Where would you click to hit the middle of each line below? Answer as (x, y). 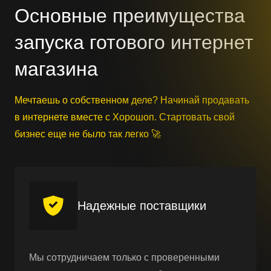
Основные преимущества (130, 15)
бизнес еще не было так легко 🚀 (88, 134)
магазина (56, 69)
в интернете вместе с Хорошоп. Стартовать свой (125, 117)
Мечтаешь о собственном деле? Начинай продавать (132, 100)
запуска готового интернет (134, 42)
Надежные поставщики (142, 205)
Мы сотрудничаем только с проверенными (124, 257)
